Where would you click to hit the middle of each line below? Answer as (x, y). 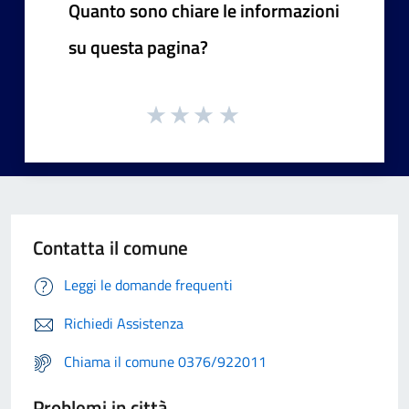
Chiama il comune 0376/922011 (165, 362)
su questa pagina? (138, 47)
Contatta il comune (110, 248)
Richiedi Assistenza (124, 324)
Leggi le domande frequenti (148, 285)
